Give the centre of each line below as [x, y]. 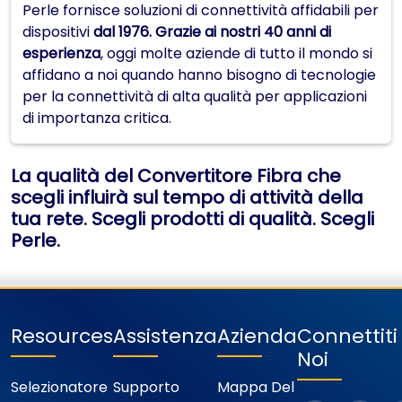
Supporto [146, 387]
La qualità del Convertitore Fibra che [176, 175]
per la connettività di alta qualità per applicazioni [195, 96]
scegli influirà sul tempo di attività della [187, 197]
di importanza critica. [97, 118]
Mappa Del [256, 387]
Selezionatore [59, 387]
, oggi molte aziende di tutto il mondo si [236, 53]
